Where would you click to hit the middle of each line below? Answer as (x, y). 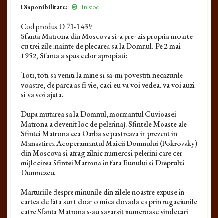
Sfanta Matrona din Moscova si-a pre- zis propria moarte (107, 36)
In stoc (89, 7)
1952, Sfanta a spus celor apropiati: (74, 56)
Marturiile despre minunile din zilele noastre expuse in (103, 192)
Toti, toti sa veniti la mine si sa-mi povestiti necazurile (102, 75)
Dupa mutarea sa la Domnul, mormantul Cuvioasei (99, 114)
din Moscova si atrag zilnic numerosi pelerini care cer (101, 153)
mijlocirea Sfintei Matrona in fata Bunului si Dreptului (103, 163)
